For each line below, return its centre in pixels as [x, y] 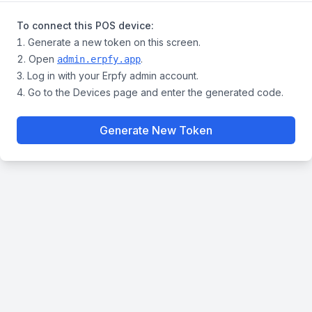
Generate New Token [156, 130]
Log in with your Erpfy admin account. [113, 75]
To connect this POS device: [85, 25]
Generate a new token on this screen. [114, 42]
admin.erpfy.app [99, 59]
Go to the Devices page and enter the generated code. [156, 92]
